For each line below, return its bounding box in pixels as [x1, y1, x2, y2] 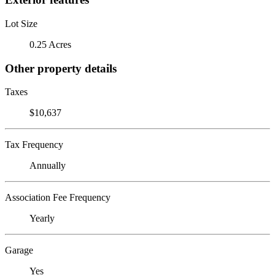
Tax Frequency [5, 139, 63, 150]
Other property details [5, 61, 117, 75]
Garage [5, 245, 33, 256]
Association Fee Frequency [5, 192, 110, 203]
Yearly [29, 213, 55, 224]
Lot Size [5, 18, 37, 29]
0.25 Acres [29, 39, 71, 50]
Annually [29, 160, 66, 171]
